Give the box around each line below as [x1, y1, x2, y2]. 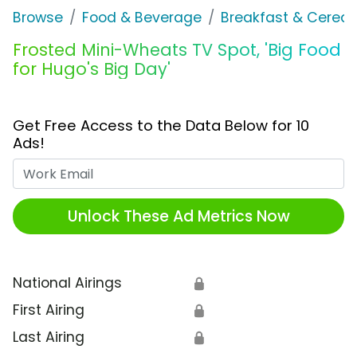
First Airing [13, 300, 84, 320]
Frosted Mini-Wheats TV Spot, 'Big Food [13, 38, 341, 62]
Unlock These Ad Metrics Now [67, 205, 290, 227]
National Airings [13, 273, 122, 293]
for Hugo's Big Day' [13, 57, 171, 81]
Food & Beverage [82, 8, 202, 28]
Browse [13, 8, 63, 28]
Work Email [178, 159, 253, 178]
